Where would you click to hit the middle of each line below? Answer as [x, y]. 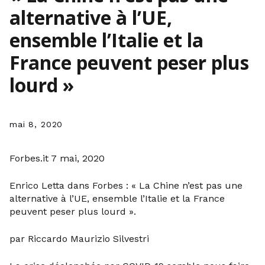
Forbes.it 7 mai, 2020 [57, 158]
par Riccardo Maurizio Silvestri [79, 239]
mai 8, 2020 [36, 124]
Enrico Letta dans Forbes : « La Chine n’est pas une [126, 185]
